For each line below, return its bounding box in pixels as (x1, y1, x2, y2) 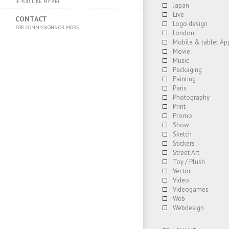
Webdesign (173, 203, 204, 212)
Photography (173, 93, 210, 102)
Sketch (173, 130, 192, 139)
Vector (173, 167, 191, 175)
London (173, 29, 194, 37)
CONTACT (15, 14, 47, 24)
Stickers (173, 139, 195, 148)
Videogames (173, 185, 209, 194)
